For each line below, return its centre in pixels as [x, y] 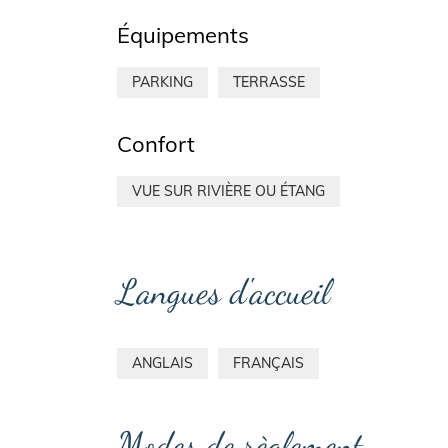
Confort [156, 143]
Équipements [183, 35]
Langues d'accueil [223, 291]
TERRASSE [269, 82]
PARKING [162, 82]
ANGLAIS [162, 362]
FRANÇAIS [268, 362]
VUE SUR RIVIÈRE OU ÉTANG [228, 190]
